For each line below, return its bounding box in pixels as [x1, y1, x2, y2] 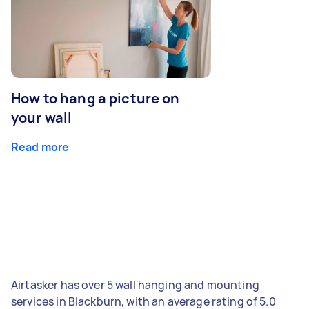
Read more [11, 139, 70, 154]
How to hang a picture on [11, 88, 180, 108]
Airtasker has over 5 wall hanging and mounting [11, 277, 259, 292]
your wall [11, 108, 72, 127]
